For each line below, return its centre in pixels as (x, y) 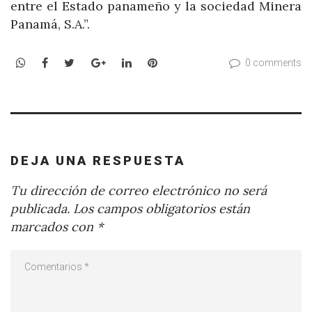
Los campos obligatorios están (160, 208)
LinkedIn (154, 62)
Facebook (73, 62)
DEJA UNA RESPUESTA (98, 161)
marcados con (54, 226)
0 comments (273, 62)
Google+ (127, 62)
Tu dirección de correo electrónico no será (139, 190)
